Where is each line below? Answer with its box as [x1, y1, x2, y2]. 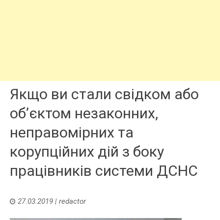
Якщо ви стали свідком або [10, 85, 199, 103]
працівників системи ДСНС [10, 162, 198, 179]
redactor [59, 196, 86, 206]
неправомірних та [10, 123, 134, 141]
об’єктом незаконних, [10, 104, 158, 122]
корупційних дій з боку [10, 142, 164, 160]
